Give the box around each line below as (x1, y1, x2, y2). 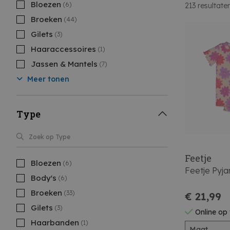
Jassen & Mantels (31, 59, 98, 69)
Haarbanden (31, 218, 79, 227)
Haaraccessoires (31, 44, 96, 54)
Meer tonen (25, 74, 69, 84)
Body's (31, 173, 56, 183)
